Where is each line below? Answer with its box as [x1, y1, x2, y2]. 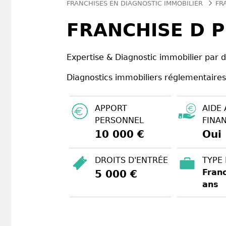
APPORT [95, 103, 127, 114]
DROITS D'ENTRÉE [95, 155, 168, 165]
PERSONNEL [95, 116, 144, 126]
